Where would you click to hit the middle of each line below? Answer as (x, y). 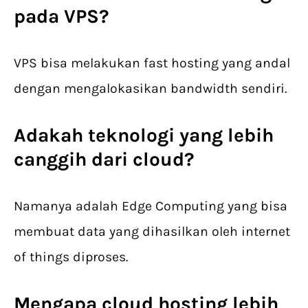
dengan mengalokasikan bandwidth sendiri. (150, 89)
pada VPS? (61, 16)
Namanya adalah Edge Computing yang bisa (151, 206)
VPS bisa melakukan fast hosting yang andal (152, 63)
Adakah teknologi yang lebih (144, 135)
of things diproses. (73, 257)
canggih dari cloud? (104, 159)
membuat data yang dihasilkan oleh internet (152, 232)
